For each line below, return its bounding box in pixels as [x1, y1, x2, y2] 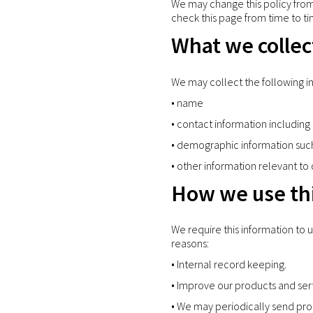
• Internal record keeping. [171, 257, 286, 272]
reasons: [171, 236, 209, 251]
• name [171, 95, 203, 110]
